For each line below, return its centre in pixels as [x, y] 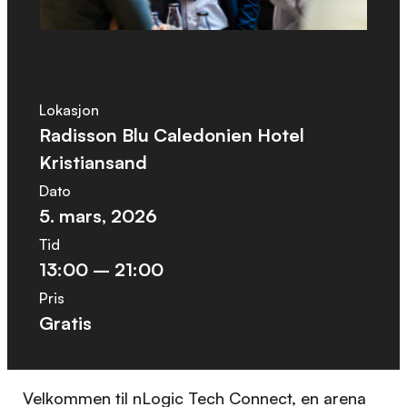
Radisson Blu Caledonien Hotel [171, 134]
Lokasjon [69, 109]
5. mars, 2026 [98, 215]
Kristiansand [93, 162]
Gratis [65, 323]
